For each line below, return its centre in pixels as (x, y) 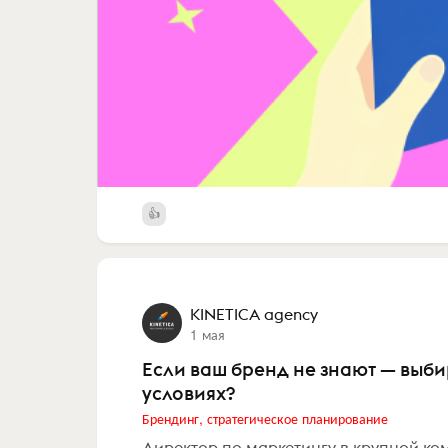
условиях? (188, 393)
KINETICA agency (253, 314)
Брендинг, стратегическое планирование (265, 418)
